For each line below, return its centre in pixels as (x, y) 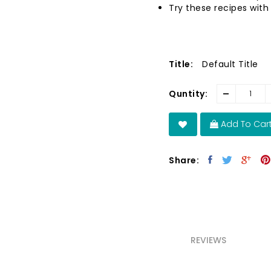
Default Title (230, 64)
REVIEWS (209, 240)
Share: (184, 161)
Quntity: (188, 93)
